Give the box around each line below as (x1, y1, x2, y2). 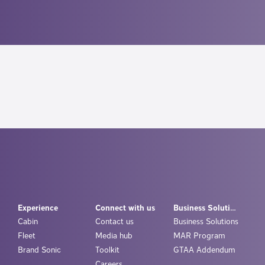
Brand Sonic (17, 245, 61, 255)
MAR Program (173, 231, 225, 241)
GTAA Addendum (173, 245, 235, 255)
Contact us (95, 216, 134, 227)
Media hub (95, 231, 132, 241)
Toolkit (95, 245, 119, 255)
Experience (17, 203, 58, 213)
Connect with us (95, 203, 155, 213)
